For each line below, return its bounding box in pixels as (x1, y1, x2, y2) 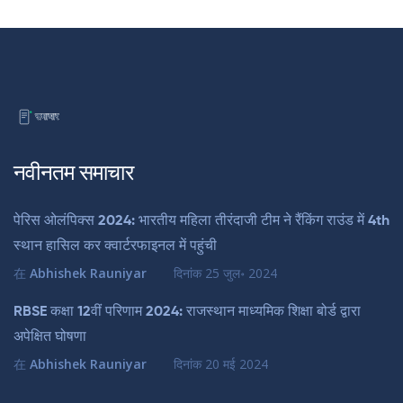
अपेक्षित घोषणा (13, 330, 86, 345)
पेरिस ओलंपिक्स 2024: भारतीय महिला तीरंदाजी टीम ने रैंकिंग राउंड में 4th (13, 214, 390, 229)
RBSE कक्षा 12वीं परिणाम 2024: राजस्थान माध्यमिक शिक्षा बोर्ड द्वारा (13, 305, 361, 320)
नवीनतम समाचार (13, 163, 133, 185)
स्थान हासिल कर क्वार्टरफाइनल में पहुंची (13, 239, 217, 255)
